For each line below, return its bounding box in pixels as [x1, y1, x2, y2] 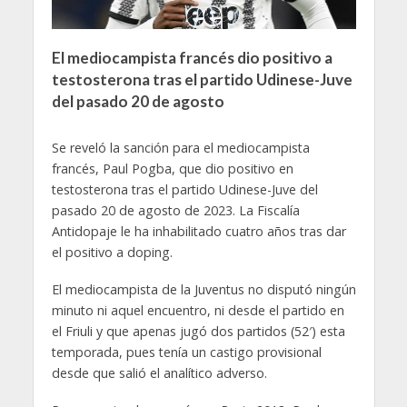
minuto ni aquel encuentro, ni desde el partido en [51, 301, 344, 319]
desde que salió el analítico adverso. [51, 363, 267, 382]
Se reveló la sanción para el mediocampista [51, 138, 310, 156]
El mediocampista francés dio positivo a [51, 48, 333, 68]
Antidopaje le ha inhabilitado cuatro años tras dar [51, 222, 346, 240]
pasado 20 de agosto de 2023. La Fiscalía [51, 201, 300, 219]
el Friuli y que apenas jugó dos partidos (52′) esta [51, 322, 345, 340]
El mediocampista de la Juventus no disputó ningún [51, 280, 356, 298]
